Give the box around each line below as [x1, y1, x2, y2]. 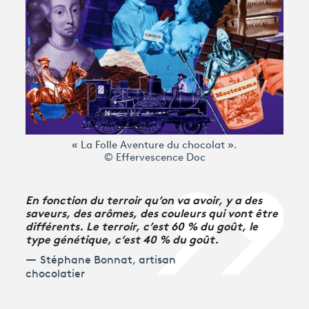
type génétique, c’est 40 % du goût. [26, 230, 219, 246]
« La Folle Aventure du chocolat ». [72, 140, 237, 151]
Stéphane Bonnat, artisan [40, 255, 177, 266]
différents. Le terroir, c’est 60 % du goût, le [26, 217, 259, 233]
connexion [41, 68, 96, 83]
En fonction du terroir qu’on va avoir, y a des [26, 190, 263, 207]
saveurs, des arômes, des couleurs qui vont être [26, 203, 279, 220]
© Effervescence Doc [103, 152, 206, 163]
